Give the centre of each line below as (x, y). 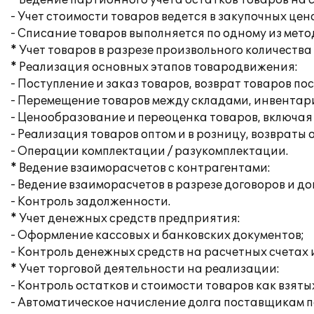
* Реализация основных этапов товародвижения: (154, 67)
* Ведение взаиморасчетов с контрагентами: (141, 168)
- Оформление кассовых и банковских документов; (157, 235)
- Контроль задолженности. (90, 202)
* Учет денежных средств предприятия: (125, 219)
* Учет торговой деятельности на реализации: (145, 269)
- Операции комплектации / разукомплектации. (149, 151)
